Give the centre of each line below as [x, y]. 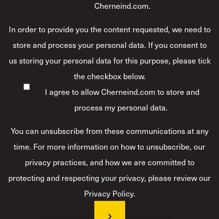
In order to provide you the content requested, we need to [109, 29]
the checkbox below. [109, 76]
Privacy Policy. [109, 193]
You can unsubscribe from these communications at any [109, 130]
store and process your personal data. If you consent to [109, 44]
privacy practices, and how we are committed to [109, 162]
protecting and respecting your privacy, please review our [109, 177]
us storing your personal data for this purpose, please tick [109, 60]
